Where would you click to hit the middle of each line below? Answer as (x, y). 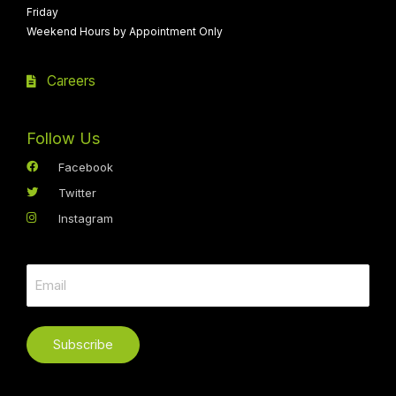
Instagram (86, 218)
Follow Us (63, 138)
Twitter (78, 192)
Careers (71, 80)
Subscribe (83, 344)
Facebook (86, 167)
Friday (42, 11)
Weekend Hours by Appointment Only (125, 31)
